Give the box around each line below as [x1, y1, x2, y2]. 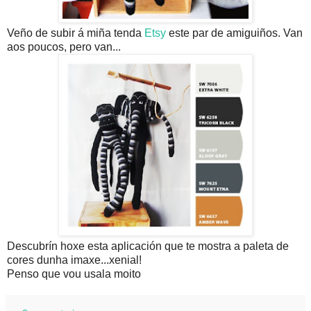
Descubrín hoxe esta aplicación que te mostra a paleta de [7, 239, 289, 252]
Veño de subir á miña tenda [7, 26, 144, 39]
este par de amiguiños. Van [166, 26, 303, 39]
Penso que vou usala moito [7, 267, 141, 280]
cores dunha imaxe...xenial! [7, 253, 142, 266]
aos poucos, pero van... [7, 40, 121, 53]
